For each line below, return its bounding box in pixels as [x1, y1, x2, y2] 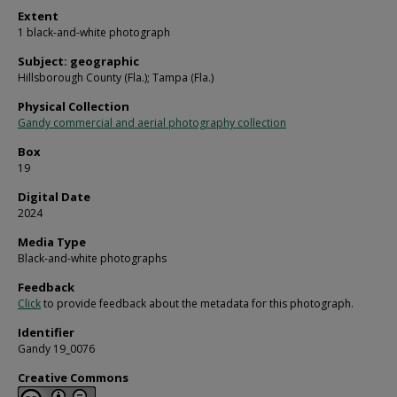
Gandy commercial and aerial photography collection [18, 115, 286, 131]
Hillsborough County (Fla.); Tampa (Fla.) [18, 70, 214, 86]
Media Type [18, 234, 86, 251]
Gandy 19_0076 [18, 341, 95, 357]
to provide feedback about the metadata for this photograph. [41, 296, 354, 312]
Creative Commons [18, 370, 128, 386]
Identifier [18, 324, 74, 341]
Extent [18, 8, 58, 25]
